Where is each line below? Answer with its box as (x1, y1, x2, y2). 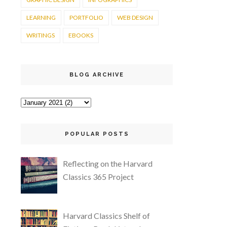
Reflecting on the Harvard (63, 158, 153, 168)
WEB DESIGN (117, 14, 153, 21)
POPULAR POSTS (64, 131, 129, 137)
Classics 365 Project (63, 171, 134, 181)
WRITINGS (26, 31, 55, 39)
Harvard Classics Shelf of (63, 210, 150, 220)
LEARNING (26, 14, 56, 21)
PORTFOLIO (69, 14, 103, 21)
